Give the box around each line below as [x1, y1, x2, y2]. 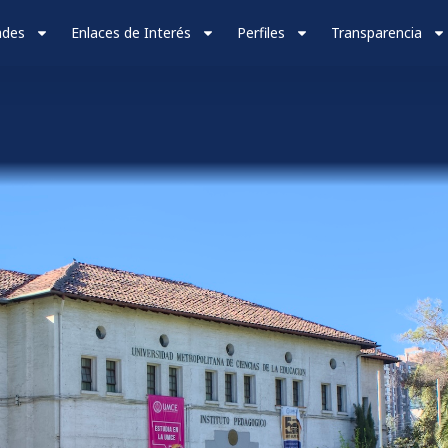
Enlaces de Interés [71, 23, 192, 42]
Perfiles [237, 23, 286, 42]
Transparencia [331, 23, 423, 42]
